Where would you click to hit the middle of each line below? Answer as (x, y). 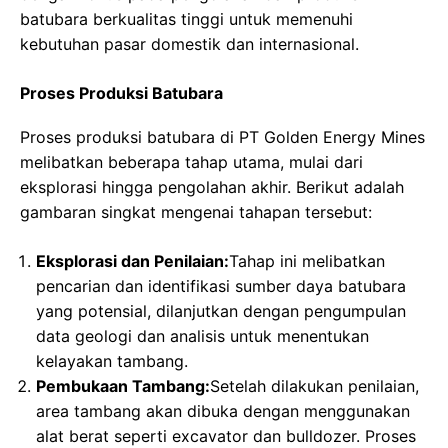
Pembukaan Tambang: (123, 386)
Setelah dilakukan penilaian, (314, 386)
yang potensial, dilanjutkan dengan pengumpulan (221, 311)
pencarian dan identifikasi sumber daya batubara (221, 286)
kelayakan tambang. (112, 361)
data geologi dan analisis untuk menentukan (202, 336)
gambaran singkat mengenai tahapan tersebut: (196, 212)
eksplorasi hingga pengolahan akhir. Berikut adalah (212, 187)
